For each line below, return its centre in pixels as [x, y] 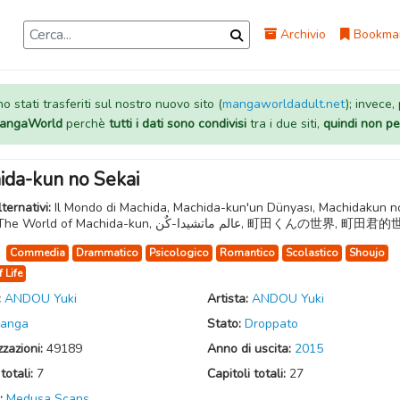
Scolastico [312, 253]
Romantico [247, 253]
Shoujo [367, 253]
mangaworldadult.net [283, 104]
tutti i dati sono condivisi [177, 124]
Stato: [225, 324]
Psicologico [179, 253]
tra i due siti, [284, 124]
